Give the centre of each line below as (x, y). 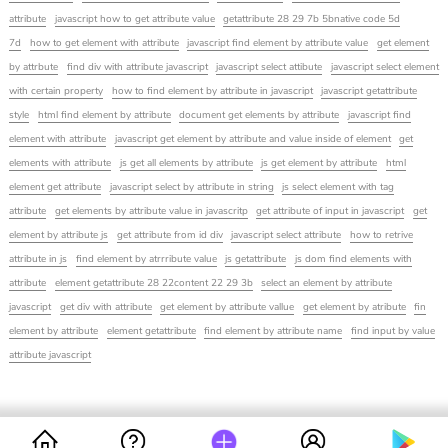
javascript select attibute (269, 67)
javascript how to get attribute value (134, 19)
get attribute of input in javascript (330, 211)
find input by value (392, 331)
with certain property (55, 91)
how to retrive (381, 235)
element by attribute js (58, 235)
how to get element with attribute (104, 43)
